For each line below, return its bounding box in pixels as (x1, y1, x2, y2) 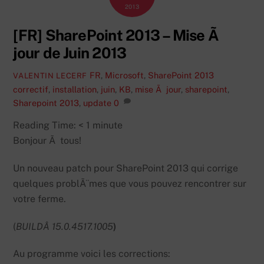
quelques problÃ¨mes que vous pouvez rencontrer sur (13, 177, 247, 189)
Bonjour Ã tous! (13, 135, 82, 147)
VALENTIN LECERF (13, 71, 88, 80)
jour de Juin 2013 (13, 44, 127, 62)
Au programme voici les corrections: (13, 248, 171, 260)
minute (93, 120, 123, 131)
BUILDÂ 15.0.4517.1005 (16, 220, 114, 232)
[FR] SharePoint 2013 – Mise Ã (13, 27, 222, 45)
